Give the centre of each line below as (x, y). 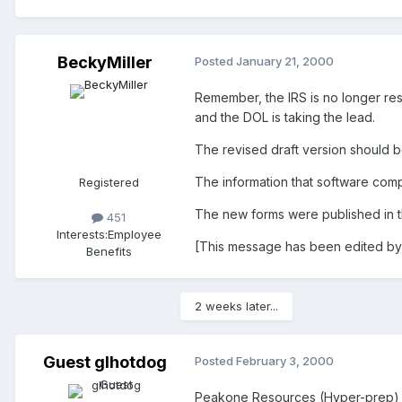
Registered (109, 182)
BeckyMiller (105, 62)
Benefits (109, 251)
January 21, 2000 (285, 61)
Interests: (82, 234)
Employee (134, 234)
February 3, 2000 (285, 360)
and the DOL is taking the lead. (285, 117)
